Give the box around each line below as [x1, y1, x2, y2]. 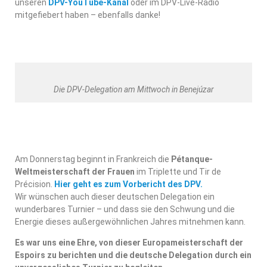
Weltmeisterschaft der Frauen [15, 166, 135, 176]
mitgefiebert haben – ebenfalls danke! [15, 10, 160, 20]
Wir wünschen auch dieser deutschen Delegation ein [15, 191, 215, 201]
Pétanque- [171, 154, 213, 164]
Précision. [15, 179, 54, 189]
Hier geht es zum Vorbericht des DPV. [54, 179, 203, 189]
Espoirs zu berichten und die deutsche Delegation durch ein [15, 250, 252, 260]
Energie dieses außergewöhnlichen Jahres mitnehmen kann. [15, 216, 246, 226]
